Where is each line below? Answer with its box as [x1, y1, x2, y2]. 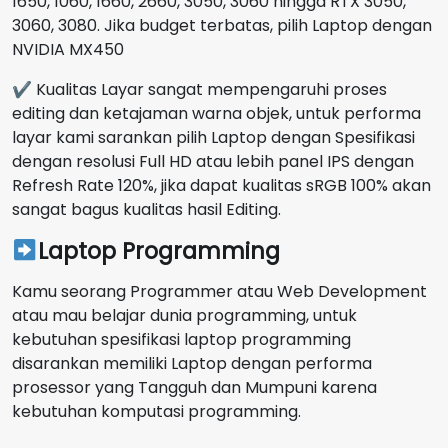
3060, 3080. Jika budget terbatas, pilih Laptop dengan [12, 13, 432, 37]
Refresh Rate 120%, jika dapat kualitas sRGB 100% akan [12, 173, 431, 197]
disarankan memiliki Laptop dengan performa [12, 351, 372, 375]
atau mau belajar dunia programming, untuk [12, 303, 357, 327]
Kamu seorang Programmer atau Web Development [12, 279, 427, 303]
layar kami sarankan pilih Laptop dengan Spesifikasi [12, 125, 415, 149]
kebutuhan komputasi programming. [12, 399, 301, 423]
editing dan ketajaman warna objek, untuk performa [12, 101, 421, 125]
